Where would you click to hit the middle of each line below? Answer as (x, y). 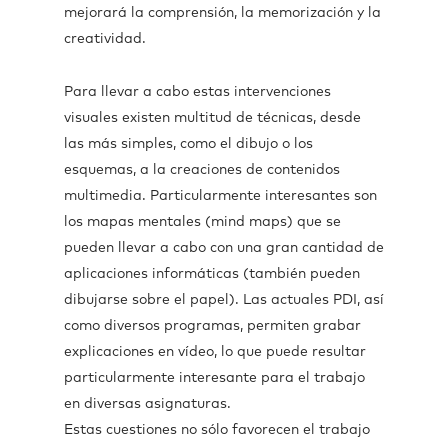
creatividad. (105, 39)
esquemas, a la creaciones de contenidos (202, 170)
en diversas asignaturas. (147, 404)
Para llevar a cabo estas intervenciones (197, 92)
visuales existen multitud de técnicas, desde (212, 118)
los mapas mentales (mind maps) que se (202, 222)
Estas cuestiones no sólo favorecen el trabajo (217, 430)
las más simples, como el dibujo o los (188, 144)
